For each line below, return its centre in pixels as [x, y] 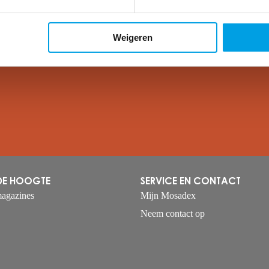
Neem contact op [173, 213]
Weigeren [132, 37]
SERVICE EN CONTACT [191, 181]
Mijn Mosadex [168, 195]
